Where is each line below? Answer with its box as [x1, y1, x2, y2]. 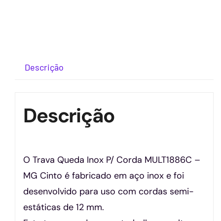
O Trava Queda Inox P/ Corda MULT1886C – [23, 153, 201, 166]
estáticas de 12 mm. [23, 201, 105, 213]
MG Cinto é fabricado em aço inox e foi [23, 169, 184, 182]
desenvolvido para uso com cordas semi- [23, 185, 194, 197]
